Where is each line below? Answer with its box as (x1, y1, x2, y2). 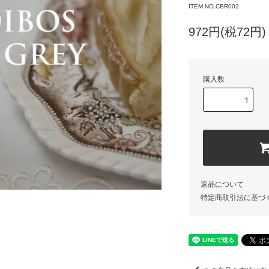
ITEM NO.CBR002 (189, 3, 239, 10)
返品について (201, 180, 244, 189)
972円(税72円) (189, 25, 266, 38)
